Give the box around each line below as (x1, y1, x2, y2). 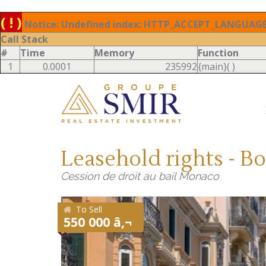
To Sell (76, 204, 102, 215)
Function (198, 46, 239, 59)
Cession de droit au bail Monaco (61, 170, 219, 182)
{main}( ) (198, 60, 235, 73)
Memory (94, 46, 134, 59)
